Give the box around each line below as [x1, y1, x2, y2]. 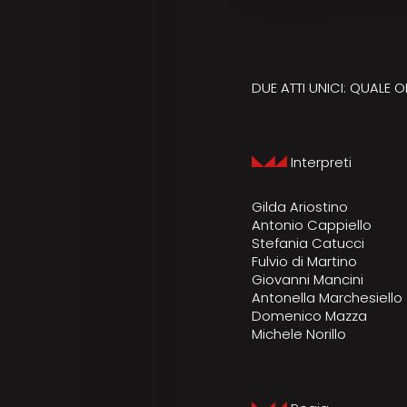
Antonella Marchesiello [252, 287, 402, 307]
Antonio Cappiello [252, 214, 372, 234]
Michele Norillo [252, 323, 346, 343]
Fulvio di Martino [252, 251, 357, 271]
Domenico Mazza [252, 305, 367, 325]
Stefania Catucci [252, 233, 364, 253]
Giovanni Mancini [252, 269, 363, 289]
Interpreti [287, 152, 352, 172]
